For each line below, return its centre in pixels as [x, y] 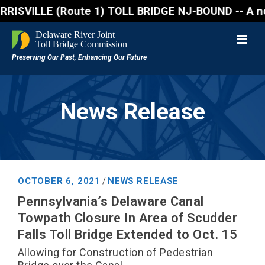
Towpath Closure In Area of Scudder [127, 218]
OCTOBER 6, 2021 [59, 181]
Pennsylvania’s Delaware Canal [111, 201]
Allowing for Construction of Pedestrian [116, 252]
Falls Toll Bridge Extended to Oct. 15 [128, 235]
